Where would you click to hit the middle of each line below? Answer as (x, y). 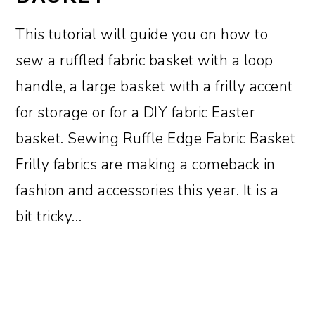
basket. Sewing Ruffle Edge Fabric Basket (156, 138)
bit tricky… (49, 216)
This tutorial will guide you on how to (142, 34)
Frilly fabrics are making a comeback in (146, 164)
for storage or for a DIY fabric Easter (135, 112)
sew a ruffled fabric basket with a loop (144, 60)
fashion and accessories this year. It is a (147, 190)
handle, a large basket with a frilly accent (154, 86)
